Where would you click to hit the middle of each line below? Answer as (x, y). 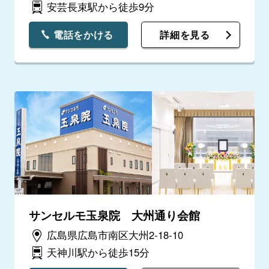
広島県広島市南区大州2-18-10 (115, 234)
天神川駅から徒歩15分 (98, 252)
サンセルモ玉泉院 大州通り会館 (114, 215)
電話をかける (83, 35)
